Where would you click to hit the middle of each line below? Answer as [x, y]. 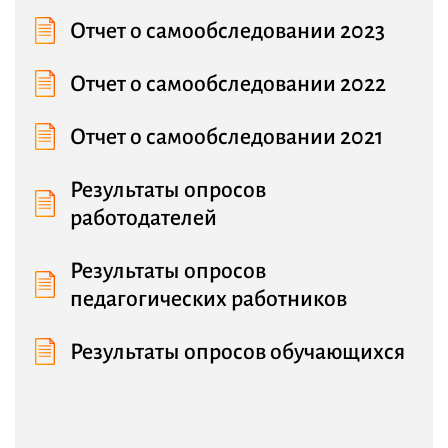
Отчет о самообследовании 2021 [226, 137]
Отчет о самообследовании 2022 [228, 84]
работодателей [143, 218]
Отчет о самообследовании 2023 [227, 31]
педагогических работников [208, 299]
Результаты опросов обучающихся [237, 352]
